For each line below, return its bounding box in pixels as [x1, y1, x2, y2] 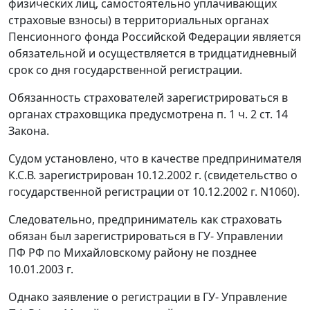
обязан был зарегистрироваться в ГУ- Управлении [8, 228, 283, 244]
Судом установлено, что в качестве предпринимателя [8, 151, 302, 167]
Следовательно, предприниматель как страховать [8, 212, 282, 228]
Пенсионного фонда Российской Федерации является [8, 29, 301, 45]
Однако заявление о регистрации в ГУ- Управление [8, 289, 287, 305]
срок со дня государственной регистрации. [8, 62, 242, 78]
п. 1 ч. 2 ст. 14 [217, 107, 288, 122]
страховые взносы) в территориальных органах [8, 12, 268, 28]
